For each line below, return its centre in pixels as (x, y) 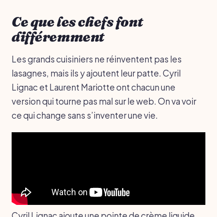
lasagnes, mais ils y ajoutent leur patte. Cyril (96, 73)
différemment (58, 37)
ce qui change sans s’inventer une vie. (85, 115)
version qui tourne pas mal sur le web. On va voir (104, 101)
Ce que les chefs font (77, 22)
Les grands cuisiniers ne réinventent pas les (97, 59)
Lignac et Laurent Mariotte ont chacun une (93, 87)
